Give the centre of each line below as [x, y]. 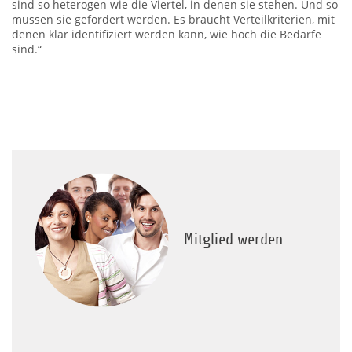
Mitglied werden [233, 240]
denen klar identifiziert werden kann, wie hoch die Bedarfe [167, 35]
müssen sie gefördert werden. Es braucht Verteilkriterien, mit [173, 20]
